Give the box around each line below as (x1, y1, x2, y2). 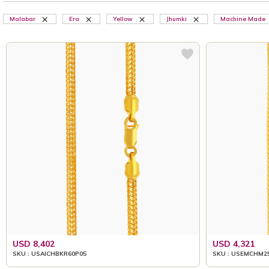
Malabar (10, 15, 35, 23)
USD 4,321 (212, 238, 255, 249)
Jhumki (166, 15, 187, 23)
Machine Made (220, 15, 265, 23)
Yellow (113, 15, 133, 23)
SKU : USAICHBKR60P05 (13, 249, 86, 258)
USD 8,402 (13, 238, 55, 249)
